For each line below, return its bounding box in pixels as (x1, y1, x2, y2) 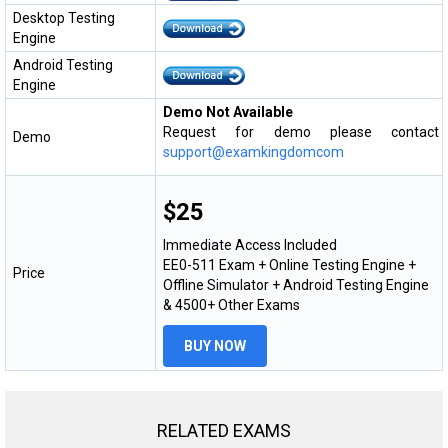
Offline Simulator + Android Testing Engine (163, 276, 429, 293)
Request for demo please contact (163, 123, 439, 140)
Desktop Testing (13, 9, 115, 26)
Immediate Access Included (163, 236, 337, 253)
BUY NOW (184, 337, 246, 354)
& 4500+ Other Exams (163, 296, 300, 313)
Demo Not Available (163, 103, 293, 120)
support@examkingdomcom (163, 143, 344, 160)
